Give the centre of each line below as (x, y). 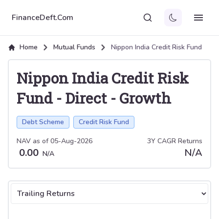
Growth (145, 98)
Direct (86, 98)
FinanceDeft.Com (43, 18)
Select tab (29, 189)
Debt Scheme (43, 122)
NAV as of (33, 141)
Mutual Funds (74, 47)
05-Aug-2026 (71, 141)
